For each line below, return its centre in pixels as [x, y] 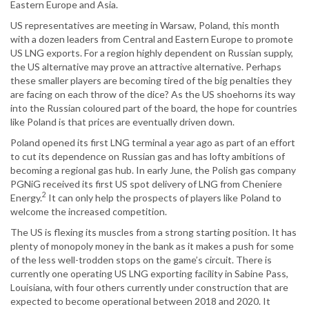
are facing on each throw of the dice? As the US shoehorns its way [153, 94]
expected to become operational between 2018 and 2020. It [140, 301]
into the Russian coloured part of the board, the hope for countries [154, 108]
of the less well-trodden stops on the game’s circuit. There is [141, 259]
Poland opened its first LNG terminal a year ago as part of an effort [153, 142]
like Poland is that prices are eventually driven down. [122, 121]
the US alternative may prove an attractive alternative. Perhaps [146, 66]
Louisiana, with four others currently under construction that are [149, 287]
